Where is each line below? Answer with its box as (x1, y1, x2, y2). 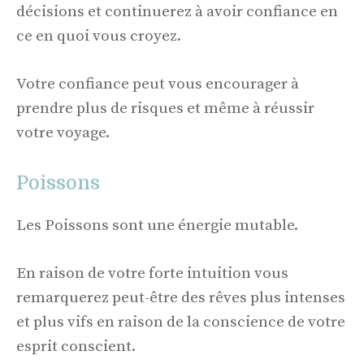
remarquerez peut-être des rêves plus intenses (16, 288, 345, 307)
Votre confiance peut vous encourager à (16, 74, 299, 93)
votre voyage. (16, 123, 110, 142)
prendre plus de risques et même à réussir (16, 98, 314, 118)
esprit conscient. (16, 336, 136, 356)
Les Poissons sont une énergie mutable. (16, 216, 298, 236)
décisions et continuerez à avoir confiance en (16, 2, 338, 22)
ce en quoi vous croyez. (16, 27, 181, 46)
